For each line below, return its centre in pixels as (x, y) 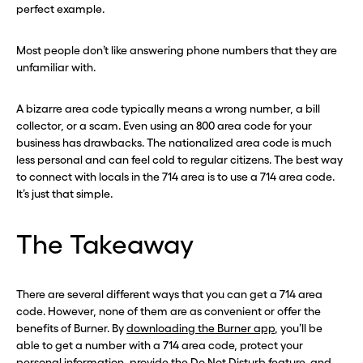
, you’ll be (299, 328)
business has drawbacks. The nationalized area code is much (174, 142)
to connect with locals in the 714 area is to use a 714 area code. (175, 176)
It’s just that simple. (64, 193)
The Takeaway (105, 244)
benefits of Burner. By (71, 328)
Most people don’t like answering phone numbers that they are (177, 50)
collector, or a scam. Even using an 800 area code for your (164, 125)
